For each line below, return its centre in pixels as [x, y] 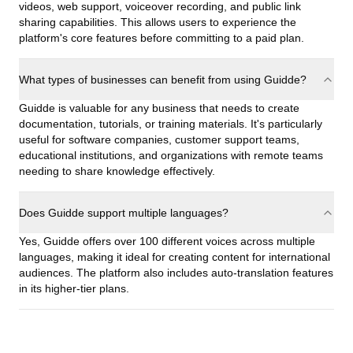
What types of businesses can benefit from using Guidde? [163, 80]
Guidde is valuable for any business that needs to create [159, 108]
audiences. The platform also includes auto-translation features [176, 273]
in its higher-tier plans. [74, 288]
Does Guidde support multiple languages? [124, 213]
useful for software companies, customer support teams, [159, 139]
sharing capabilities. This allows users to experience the [158, 22]
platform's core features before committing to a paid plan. [162, 38]
